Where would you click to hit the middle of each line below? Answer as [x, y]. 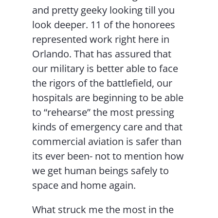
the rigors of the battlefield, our [102, 83]
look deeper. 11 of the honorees [104, 25]
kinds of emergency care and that [108, 127]
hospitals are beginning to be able [108, 98]
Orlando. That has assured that [102, 54]
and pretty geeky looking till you [104, 10]
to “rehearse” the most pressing [103, 112]
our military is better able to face [105, 68]
